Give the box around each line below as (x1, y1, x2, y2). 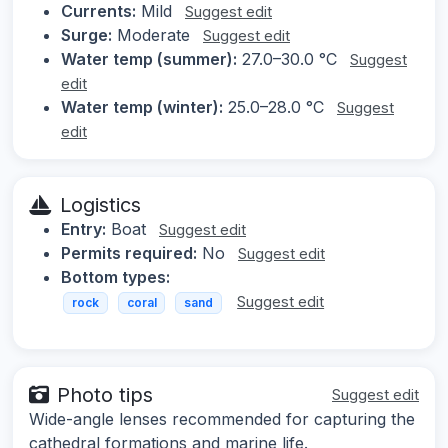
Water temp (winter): (61, 97, 223, 118)
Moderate (112, 25, 195, 46)
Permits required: (61, 243, 197, 264)
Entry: (61, 219, 106, 240)
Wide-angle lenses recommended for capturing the (29, 408, 415, 429)
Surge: (61, 25, 112, 46)
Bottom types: (61, 267, 170, 288)
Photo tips (57, 382, 153, 407)
